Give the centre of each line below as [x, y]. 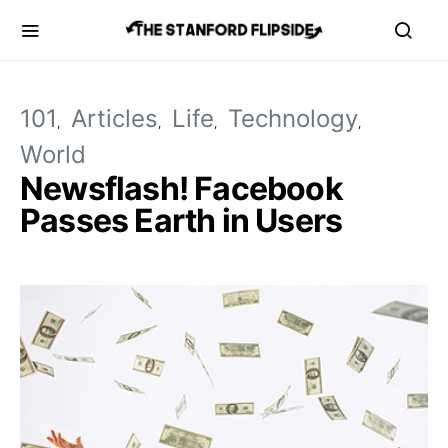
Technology [293, 118]
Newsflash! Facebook [181, 188]
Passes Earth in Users [181, 220]
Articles [114, 118]
